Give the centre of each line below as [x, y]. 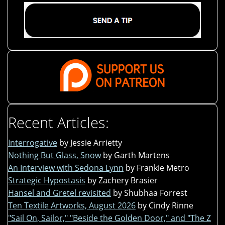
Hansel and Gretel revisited [60, 193]
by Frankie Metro [157, 167]
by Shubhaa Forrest [150, 193]
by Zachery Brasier [123, 180]
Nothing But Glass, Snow [54, 155]
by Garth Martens [136, 155]
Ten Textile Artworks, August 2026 [72, 205]
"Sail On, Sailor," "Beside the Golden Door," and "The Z [109, 218]
